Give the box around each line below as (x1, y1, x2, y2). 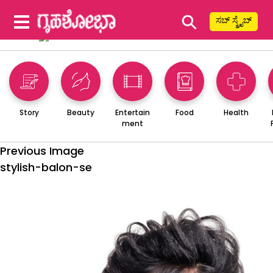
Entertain (115, 107, 150, 118)
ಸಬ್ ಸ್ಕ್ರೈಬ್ (216, 14, 252, 26)
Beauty (67, 107, 94, 118)
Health (224, 107, 249, 118)
